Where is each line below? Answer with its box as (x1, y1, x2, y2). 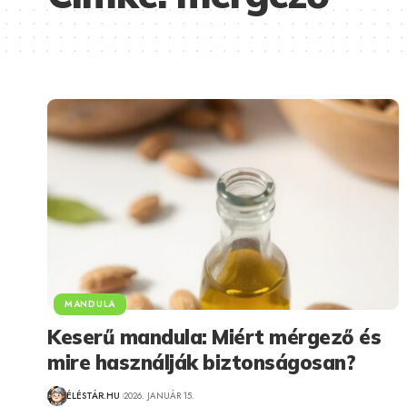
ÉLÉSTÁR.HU (66, 389, 120, 403)
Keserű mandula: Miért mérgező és (47, 323, 381, 350)
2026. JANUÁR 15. (123, 389, 194, 403)
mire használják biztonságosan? (47, 349, 355, 375)
